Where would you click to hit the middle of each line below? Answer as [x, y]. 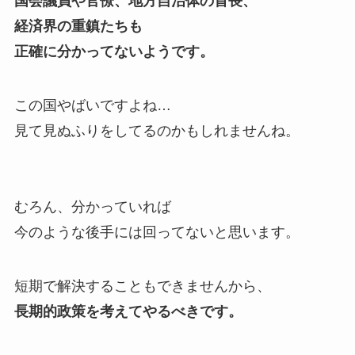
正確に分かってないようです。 [114, 51]
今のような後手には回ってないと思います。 [157, 232]
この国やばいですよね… [99, 105]
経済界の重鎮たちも [78, 26]
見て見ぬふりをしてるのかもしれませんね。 [157, 130]
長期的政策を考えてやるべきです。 [128, 311]
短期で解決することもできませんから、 [142, 286]
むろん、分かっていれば [92, 206]
